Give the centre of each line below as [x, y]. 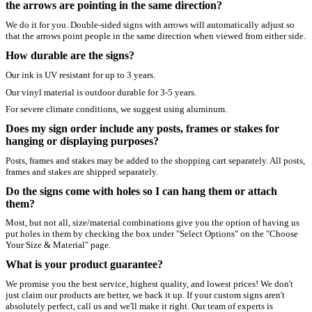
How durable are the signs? [70, 55]
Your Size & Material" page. [58, 245]
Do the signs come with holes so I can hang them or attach [141, 191]
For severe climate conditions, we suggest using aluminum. [116, 109]
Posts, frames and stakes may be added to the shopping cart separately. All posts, [155, 160]
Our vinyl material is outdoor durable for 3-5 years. [101, 92]
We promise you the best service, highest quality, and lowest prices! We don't [149, 283]
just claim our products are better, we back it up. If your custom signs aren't [145, 295]
